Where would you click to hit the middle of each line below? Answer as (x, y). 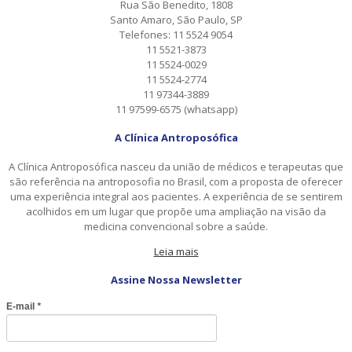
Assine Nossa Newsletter (176, 280)
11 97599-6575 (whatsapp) (176, 110)
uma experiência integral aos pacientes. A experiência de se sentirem (176, 196)
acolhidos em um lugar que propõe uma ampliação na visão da (176, 211)
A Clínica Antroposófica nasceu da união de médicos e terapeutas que (176, 166)
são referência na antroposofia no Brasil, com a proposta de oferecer (176, 181)
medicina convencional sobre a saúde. (176, 226)
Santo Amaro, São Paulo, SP (176, 20)
